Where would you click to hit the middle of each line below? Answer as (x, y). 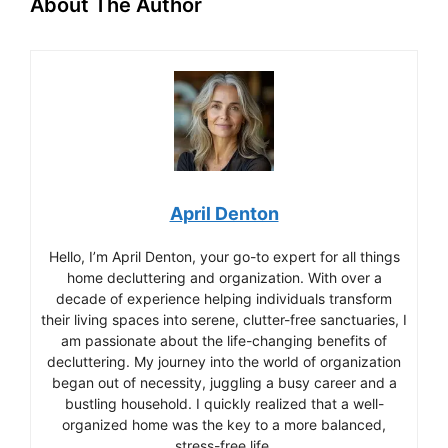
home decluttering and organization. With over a (224, 277)
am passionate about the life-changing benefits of (224, 340)
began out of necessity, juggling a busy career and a (224, 382)
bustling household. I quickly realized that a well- (224, 403)
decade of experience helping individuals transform (224, 298)
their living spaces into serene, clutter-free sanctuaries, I (224, 319)
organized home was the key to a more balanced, (224, 424)
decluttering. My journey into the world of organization (224, 361)
